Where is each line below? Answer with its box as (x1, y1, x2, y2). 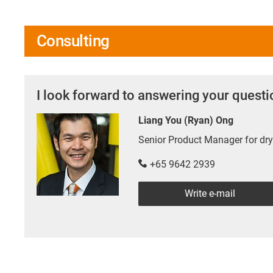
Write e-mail (185, 188, 235, 200)
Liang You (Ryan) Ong (138, 115, 233, 127)
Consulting (37, 32, 110, 51)
